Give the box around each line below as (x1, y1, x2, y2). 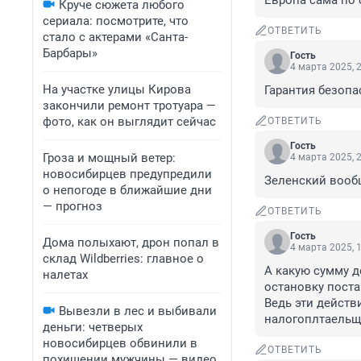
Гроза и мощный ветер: (43, 151, 176, 165)
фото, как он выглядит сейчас (43, 114, 216, 129)
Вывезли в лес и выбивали (59, 304, 217, 318)
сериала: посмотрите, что (43, 14, 189, 28)
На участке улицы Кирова (43, 82, 191, 97)
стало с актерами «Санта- (43, 30, 188, 44)
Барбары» (43, 46, 98, 60)
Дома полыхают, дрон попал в (43, 235, 219, 250)
